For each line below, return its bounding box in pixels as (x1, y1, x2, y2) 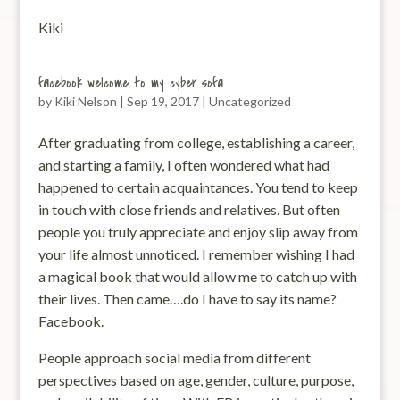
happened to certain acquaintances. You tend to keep (37, 179, 358, 196)
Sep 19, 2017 (126, 94, 199, 109)
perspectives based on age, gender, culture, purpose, (37, 371, 354, 388)
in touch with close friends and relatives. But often (37, 201, 340, 218)
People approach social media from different (37, 349, 311, 366)
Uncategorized (208, 94, 291, 109)
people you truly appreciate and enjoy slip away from (37, 223, 358, 240)
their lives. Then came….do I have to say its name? (37, 290, 337, 307)
